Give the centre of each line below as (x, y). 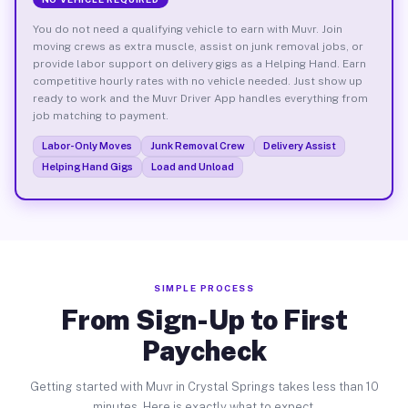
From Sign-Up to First (204, 320)
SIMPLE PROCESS (204, 288)
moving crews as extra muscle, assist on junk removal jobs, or (198, 46)
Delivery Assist (299, 145)
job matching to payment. (100, 115)
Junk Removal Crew (197, 145)
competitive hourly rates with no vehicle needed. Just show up (197, 81)
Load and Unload (192, 166)
